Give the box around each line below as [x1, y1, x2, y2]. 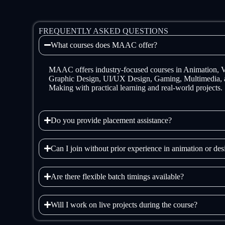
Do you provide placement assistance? [51, 116, 172, 125]
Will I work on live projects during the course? [51, 200, 198, 209]
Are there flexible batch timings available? [51, 172, 184, 181]
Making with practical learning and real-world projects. [49, 83, 223, 92]
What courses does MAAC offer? [51, 40, 158, 49]
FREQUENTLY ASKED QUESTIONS [39, 26, 169, 35]
